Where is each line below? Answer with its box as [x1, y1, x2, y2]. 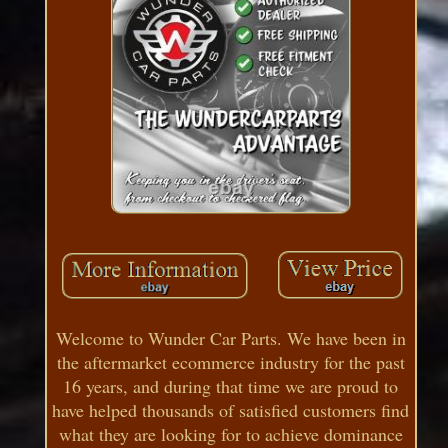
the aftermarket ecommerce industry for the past [56, 349, 405, 374]
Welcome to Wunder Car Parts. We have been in [55, 325, 406, 350]
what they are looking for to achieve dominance [58, 421, 403, 446]
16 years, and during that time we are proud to [63, 373, 399, 398]
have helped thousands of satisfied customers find [52, 397, 410, 422]
